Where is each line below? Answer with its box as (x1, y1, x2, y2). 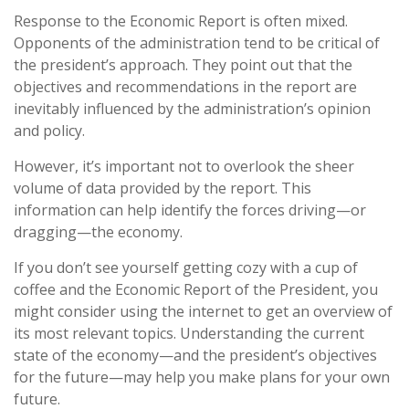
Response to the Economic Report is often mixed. (14, 10, 348, 31)
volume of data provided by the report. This (14, 177, 311, 198)
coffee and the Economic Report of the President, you (14, 278, 378, 299)
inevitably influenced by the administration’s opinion (14, 98, 371, 119)
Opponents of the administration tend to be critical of (14, 32, 380, 53)
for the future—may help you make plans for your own (14, 366, 390, 387)
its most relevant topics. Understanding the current (14, 322, 364, 343)
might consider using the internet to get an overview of (14, 300, 393, 321)
